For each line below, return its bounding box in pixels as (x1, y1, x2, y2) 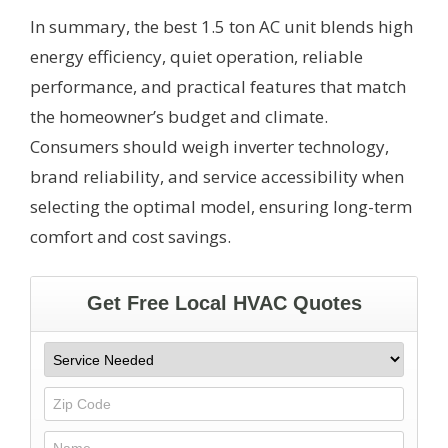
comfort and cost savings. (30, 224, 231, 248)
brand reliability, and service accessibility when (30, 164, 404, 188)
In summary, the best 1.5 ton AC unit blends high (30, 14, 413, 38)
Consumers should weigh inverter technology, (30, 134, 389, 158)
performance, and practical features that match (30, 74, 406, 98)
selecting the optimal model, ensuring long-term (30, 194, 412, 218)
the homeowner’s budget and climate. (30, 104, 328, 128)
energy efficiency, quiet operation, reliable (30, 44, 363, 68)
